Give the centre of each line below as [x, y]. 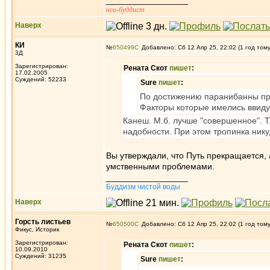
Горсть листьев [43, 222]
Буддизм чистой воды [143, 187]
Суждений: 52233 [41, 79]
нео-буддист [125, 10]
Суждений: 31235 [41, 256]
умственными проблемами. [160, 166]
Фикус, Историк [37, 229]
